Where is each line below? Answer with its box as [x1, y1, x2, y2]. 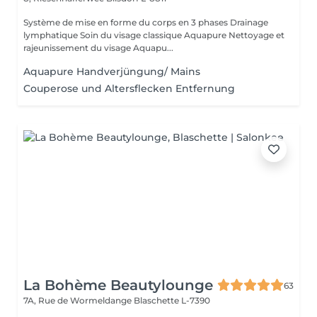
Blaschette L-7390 [134, 295, 210, 306]
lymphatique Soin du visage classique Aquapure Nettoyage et [23, 30, 80, 40]
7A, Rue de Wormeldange [23, 295, 134, 306]
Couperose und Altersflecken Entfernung [23, 82, 235, 95]
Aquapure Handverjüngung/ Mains [23, 65, 200, 78]
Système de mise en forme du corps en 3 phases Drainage [23, 17, 230, 28]
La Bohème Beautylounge [23, 277, 213, 294]
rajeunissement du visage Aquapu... [133, 42, 173, 53]
